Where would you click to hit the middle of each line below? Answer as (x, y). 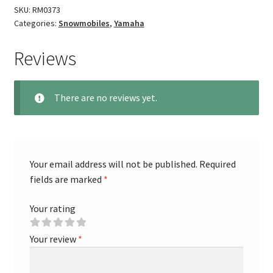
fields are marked (66, 179)
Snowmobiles (84, 23)
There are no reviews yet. (105, 98)
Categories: (36, 23)
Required (217, 164)
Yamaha (129, 23)
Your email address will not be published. (113, 164)
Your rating (52, 208)
